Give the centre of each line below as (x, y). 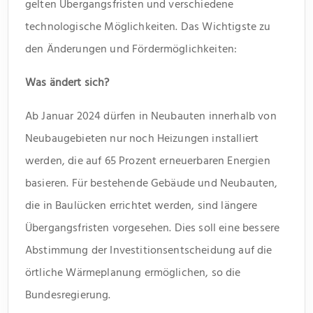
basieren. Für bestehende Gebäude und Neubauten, (152, 183)
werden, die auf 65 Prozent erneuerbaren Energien (148, 160)
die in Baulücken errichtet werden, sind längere (141, 205)
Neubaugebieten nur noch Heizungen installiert (142, 138)
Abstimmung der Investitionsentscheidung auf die (149, 250)
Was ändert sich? (67, 82)
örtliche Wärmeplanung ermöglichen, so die (133, 272)
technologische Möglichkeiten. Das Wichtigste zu (148, 26)
